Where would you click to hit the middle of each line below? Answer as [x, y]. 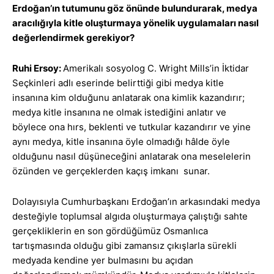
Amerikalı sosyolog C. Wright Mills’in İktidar [156, 68]
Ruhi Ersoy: [38, 68]
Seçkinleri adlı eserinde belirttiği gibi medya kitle [118, 83]
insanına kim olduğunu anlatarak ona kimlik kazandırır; [128, 98]
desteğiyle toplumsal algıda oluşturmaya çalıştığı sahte [130, 217]
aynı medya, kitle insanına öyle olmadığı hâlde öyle [121, 142]
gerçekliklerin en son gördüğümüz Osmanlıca [110, 231]
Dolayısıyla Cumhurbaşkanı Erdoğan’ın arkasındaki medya [136, 202]
